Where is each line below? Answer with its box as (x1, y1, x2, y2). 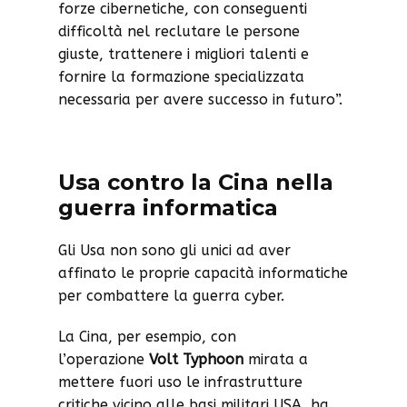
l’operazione (58, 351, 149, 368)
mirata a (243, 351, 308, 368)
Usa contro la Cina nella (58, 169, 333, 195)
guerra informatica (58, 194, 278, 221)
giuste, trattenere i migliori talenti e (58, 45, 309, 63)
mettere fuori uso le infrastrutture (58, 373, 303, 391)
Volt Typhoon (149, 351, 243, 368)
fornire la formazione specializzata (58, 68, 304, 85)
